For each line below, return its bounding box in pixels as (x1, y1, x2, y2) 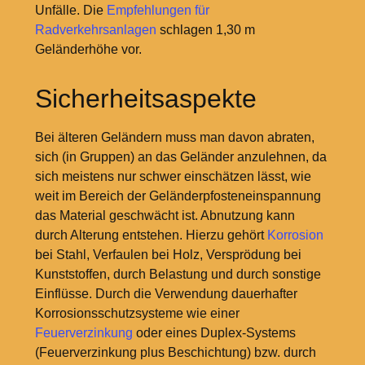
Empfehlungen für (106, 3, 209, 18)
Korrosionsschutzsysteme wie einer (34, 306, 240, 321)
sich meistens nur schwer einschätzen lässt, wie (34, 169, 311, 184)
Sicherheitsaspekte (34, 84, 257, 114)
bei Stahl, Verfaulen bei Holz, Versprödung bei (34, 248, 301, 262)
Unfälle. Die (34, 3, 107, 18)
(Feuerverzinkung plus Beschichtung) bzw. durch (34, 345, 316, 360)
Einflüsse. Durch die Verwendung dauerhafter (34, 287, 297, 301)
